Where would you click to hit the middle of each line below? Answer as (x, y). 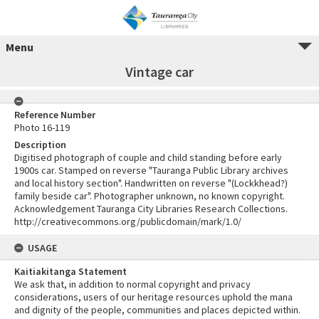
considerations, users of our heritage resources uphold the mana (153, 297)
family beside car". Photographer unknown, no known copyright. (150, 196)
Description (40, 145)
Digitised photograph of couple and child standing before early (148, 157)
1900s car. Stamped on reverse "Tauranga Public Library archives (151, 170)
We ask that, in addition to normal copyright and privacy (132, 284)
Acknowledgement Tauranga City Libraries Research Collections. (151, 209)
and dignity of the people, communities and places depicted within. (157, 310)
